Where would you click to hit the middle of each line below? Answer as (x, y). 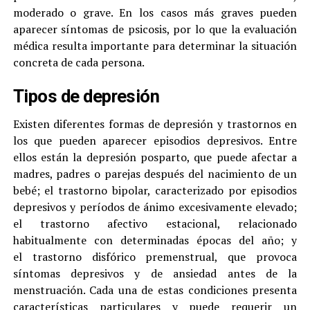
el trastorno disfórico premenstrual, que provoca (155, 257)
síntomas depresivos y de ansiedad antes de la (155, 274)
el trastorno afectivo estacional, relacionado (155, 224)
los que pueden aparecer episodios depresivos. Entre (155, 141)
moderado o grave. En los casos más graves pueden (155, 13)
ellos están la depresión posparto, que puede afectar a (155, 157)
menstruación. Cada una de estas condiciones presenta (155, 290)
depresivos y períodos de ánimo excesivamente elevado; (155, 207)
